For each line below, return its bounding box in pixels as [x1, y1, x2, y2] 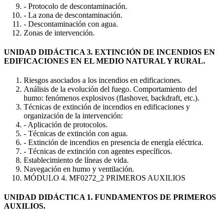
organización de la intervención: [24, 111, 123, 120]
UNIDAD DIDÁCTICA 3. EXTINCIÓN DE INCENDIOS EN [4, 47, 215, 56]
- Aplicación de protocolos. [24, 120, 108, 129]
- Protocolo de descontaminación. [24, 1, 127, 10]
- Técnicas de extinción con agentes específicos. [24, 147, 172, 156]
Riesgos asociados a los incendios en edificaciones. [24, 76, 182, 85]
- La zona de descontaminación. [24, 10, 122, 19]
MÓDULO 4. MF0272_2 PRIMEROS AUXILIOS [24, 174, 185, 183]
